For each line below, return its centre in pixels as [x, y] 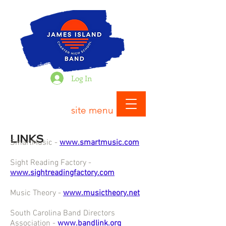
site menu [92, 110]
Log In [82, 78]
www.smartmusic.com [99, 143]
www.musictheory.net [101, 193]
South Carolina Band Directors [63, 213]
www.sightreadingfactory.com [62, 173]
